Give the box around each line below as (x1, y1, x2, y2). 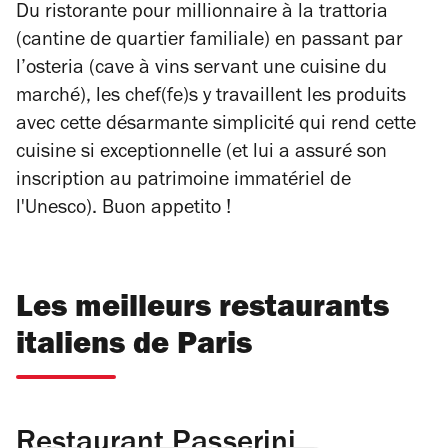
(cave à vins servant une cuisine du (84, 59, 387, 80)
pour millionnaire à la (127, 3, 319, 24)
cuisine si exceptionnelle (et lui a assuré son (16, 143, 387, 164)
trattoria (319, 3, 388, 24)
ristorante (45, 3, 127, 24)
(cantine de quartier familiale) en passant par (16, 31, 403, 52)
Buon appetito (102, 199, 226, 220)
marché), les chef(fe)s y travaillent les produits (16, 87, 406, 108)
